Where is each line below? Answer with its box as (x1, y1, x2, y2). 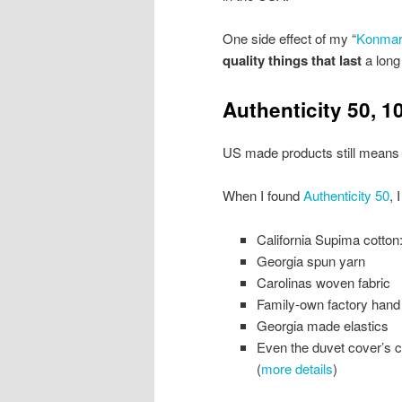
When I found (223, 186, 303, 205)
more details (260, 358, 333, 378)
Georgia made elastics (256, 315, 389, 335)
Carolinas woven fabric (256, 272, 390, 292)
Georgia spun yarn (256, 250, 365, 270)
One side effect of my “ (223, 29, 356, 48)
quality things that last (223, 50, 362, 71)
